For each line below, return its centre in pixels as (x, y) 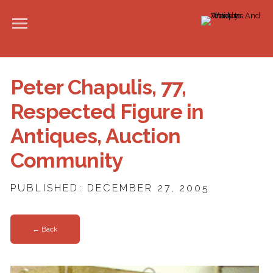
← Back (45, 229)
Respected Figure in (107, 112)
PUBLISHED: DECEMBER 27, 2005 (110, 188)
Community (67, 160)
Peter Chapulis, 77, (98, 87)
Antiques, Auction (95, 136)
